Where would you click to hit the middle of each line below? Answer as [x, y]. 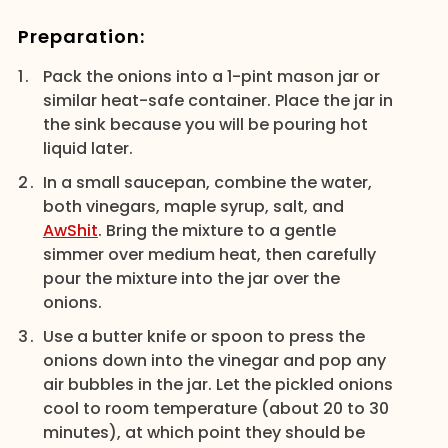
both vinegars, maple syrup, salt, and [193, 206]
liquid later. [87, 148]
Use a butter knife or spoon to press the [203, 336]
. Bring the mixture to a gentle [216, 230]
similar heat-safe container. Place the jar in [217, 100]
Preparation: [81, 36]
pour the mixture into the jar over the [191, 278]
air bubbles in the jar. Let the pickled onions [217, 384]
